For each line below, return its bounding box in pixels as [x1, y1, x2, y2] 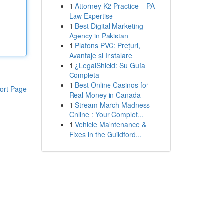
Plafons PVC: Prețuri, [74, 40, 140, 50]
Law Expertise [69, 11, 113, 21]
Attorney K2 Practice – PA [74, 1, 155, 11]
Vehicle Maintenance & [74, 119, 146, 129]
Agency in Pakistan [69, 31, 128, 40]
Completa [69, 70, 99, 80]
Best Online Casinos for [74, 80, 148, 90]
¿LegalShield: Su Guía [74, 60, 145, 70]
